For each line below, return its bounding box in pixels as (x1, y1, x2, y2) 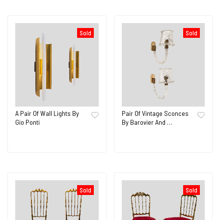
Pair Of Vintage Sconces (121, 109, 189, 117)
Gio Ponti (15, 117, 40, 126)
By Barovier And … (121, 117, 172, 126)
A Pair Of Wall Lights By (15, 109, 79, 117)
